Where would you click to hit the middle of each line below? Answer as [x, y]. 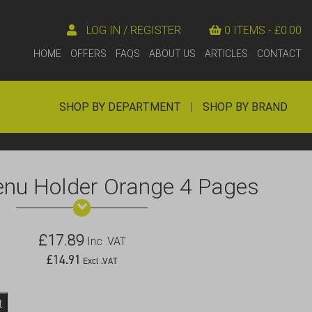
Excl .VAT [99, 261]
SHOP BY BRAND [245, 107]
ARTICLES [226, 53]
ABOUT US [172, 53]
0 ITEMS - [249, 30]
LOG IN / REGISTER [134, 30]
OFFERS [88, 53]
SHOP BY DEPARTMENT [120, 107]
